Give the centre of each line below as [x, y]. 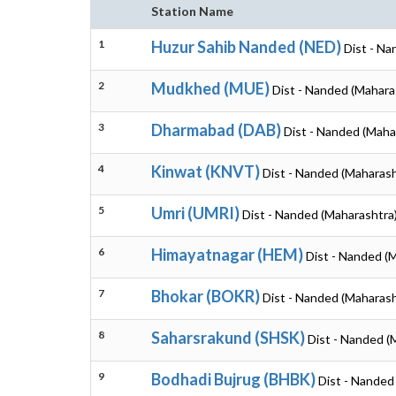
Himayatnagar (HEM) [227, 255]
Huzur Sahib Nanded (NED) [246, 47]
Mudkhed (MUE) [210, 88]
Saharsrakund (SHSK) [228, 338]
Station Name [192, 11]
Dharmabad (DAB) [216, 130]
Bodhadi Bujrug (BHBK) [233, 379]
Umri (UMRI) [195, 213]
